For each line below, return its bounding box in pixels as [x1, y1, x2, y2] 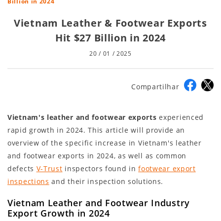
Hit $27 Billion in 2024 [55, 31, 166, 45]
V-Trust [36, 164, 63, 174]
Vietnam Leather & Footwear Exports [14, 16, 207, 30]
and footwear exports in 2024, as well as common [7, 151, 186, 161]
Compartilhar [131, 82, 182, 92]
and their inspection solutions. [49, 177, 164, 186]
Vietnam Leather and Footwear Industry [7, 197, 190, 209]
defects [7, 164, 37, 174]
